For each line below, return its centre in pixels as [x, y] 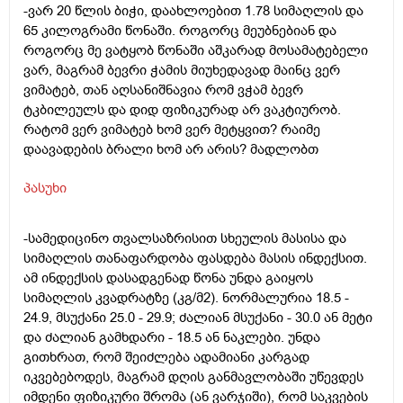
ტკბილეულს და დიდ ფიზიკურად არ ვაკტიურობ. [182, 110]
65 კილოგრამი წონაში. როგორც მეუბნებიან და [180, 31]
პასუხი [45, 188]
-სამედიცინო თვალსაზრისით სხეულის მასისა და [185, 239]
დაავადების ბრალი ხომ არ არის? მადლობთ [171, 150]
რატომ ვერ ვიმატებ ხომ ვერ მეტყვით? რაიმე [172, 130]
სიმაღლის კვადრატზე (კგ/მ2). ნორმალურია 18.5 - [186, 298]
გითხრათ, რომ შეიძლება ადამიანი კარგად [166, 358]
